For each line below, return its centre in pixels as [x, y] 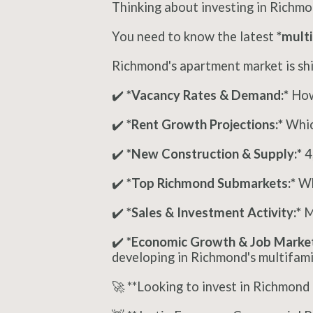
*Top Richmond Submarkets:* [211, 183]
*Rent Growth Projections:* [205, 124]
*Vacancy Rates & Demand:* [208, 95]
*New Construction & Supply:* [214, 154]
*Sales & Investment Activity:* [214, 212]
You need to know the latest [194, 36]
